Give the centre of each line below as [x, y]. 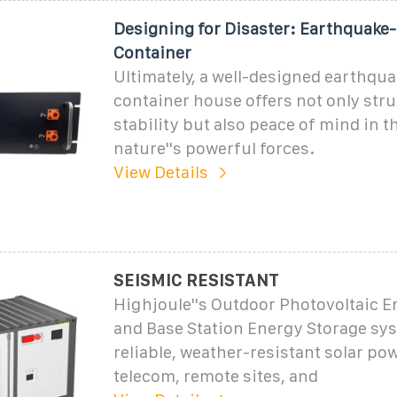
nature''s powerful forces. [214, 148]
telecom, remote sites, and [215, 376]
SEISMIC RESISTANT [196, 280]
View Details [160, 172]
